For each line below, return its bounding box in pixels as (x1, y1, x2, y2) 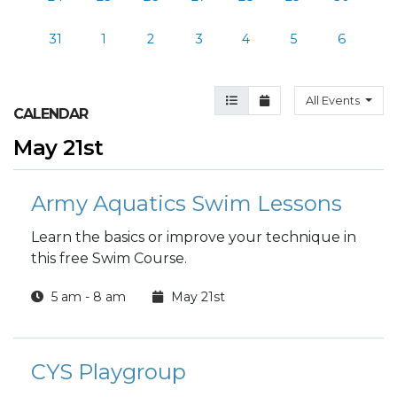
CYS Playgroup (31, 359, 186, 385)
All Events (306, 94, 363, 107)
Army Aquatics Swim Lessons (31, 191, 342, 216)
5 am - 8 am (48, 289, 126, 305)
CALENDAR (13, 105, 88, 122)
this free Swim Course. (31, 250, 191, 267)
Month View (259, 93, 327, 106)
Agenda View (225, 93, 303, 106)
